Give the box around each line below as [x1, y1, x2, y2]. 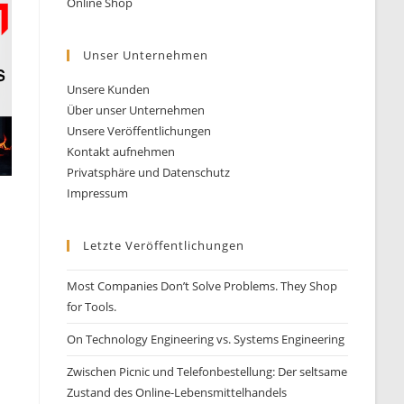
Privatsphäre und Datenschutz [67, 164, 231, 180]
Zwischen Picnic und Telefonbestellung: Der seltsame [67, 363, 348, 380]
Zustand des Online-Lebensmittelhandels [67, 384, 288, 400]
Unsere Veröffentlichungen [67, 123, 212, 139]
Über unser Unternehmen [67, 102, 206, 118]
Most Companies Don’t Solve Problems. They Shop [67, 278, 338, 294]
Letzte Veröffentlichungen [83, 237, 245, 253]
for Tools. [67, 298, 117, 315]
